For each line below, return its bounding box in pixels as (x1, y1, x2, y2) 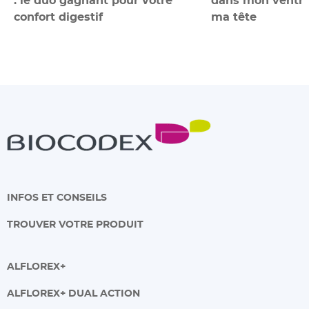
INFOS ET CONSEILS (7, 190, 107, 203)
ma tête (211, 9, 257, 23)
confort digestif (14, 9, 103, 23)
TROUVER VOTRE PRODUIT (7, 217, 143, 230)
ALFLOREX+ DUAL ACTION (7, 286, 140, 299)
